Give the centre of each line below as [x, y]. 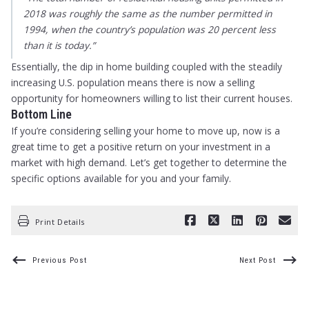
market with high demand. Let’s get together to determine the [149, 163]
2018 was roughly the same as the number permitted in [148, 14]
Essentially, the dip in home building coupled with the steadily [147, 67]
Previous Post [60, 260]
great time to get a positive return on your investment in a [141, 147]
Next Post [257, 260]
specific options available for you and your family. [121, 179]
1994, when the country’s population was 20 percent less [150, 30]
